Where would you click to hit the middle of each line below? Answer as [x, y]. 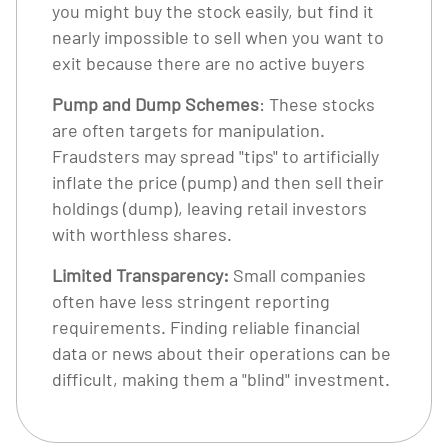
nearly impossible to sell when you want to [218, 37]
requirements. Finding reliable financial [206, 327]
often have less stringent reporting [191, 301]
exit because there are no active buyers [208, 63]
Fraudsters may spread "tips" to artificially [215, 156]
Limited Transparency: [140, 275]
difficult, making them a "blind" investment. [221, 379]
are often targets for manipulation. [188, 130]
